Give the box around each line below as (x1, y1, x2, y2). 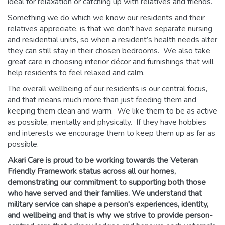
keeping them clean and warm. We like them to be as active (8, 105, 217, 117)
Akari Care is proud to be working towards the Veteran (8, 155, 198, 166)
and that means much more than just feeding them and (8, 94, 196, 106)
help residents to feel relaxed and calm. (8, 67, 145, 79)
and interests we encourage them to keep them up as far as (8, 128, 215, 139)
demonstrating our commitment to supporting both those (8, 177, 206, 188)
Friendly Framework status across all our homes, (8, 166, 176, 177)
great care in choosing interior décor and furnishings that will (8, 56, 214, 68)
